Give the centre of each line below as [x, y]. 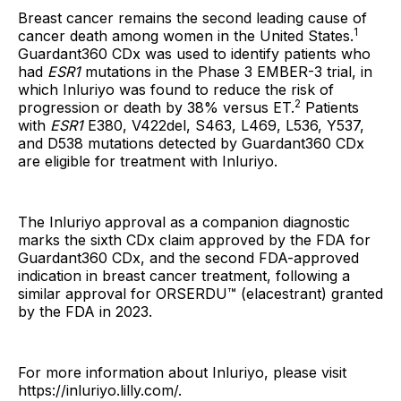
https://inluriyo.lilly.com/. [100, 390]
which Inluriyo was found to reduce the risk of [176, 90]
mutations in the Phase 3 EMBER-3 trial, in [229, 72]
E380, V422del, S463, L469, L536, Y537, [224, 125]
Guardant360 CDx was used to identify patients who [194, 54]
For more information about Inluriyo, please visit [182, 372]
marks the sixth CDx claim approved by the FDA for [194, 240]
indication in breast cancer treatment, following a [184, 276]
